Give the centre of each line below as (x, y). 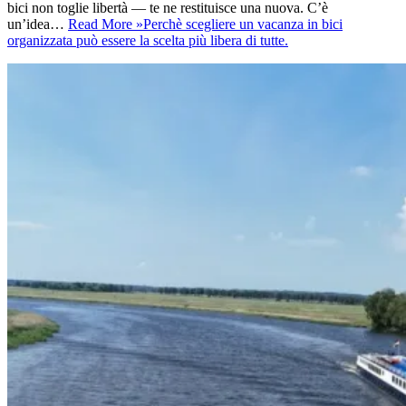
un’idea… (38, 24)
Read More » (106, 24)
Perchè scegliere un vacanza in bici (243, 24)
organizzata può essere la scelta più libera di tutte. (148, 40)
